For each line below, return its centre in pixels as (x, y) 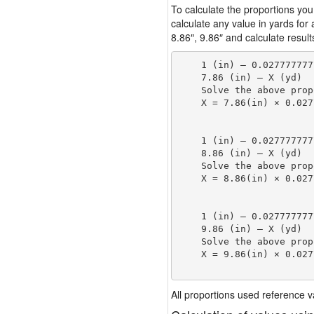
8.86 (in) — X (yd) (240, 153)
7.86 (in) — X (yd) (240, 77)
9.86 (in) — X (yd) (240, 228)
